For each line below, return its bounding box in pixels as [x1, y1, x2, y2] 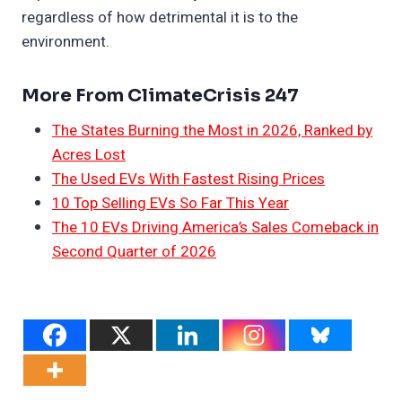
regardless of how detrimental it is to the [22, 6, 298, 30]
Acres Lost [52, 144, 126, 167]
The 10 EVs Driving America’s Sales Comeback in [52, 216, 379, 240]
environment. [22, 31, 109, 54]
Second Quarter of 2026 [52, 240, 216, 264]
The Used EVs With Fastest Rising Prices [52, 168, 325, 191]
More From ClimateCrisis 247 [22, 84, 299, 108]
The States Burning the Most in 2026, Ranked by [52, 119, 372, 143]
